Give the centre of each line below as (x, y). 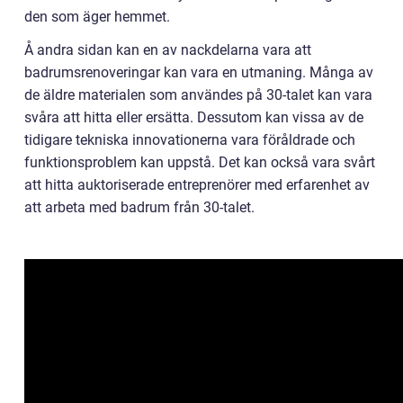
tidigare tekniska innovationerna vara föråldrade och (190, 140)
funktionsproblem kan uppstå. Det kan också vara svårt (200, 163)
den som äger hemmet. (97, 17)
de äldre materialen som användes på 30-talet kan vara (198, 95)
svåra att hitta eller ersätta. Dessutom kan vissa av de (194, 118)
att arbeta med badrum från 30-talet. (139, 208)
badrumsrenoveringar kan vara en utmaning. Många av (199, 73)
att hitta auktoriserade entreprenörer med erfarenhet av (197, 185)
